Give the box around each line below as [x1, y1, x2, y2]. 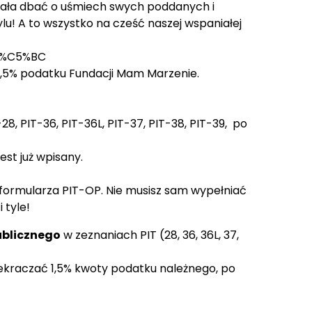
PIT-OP [62, 182, 101, 198]
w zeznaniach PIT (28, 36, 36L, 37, [61, 227, 239, 243]
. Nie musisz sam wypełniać [101, 182, 247, 198]
